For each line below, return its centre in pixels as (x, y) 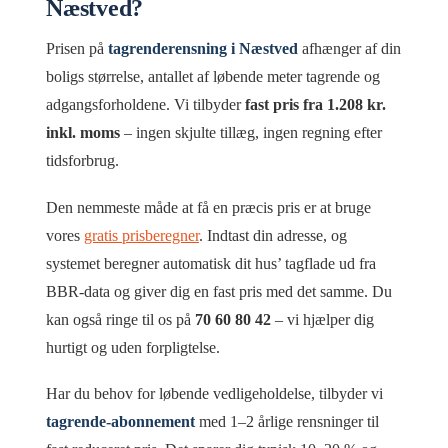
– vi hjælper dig (322, 319)
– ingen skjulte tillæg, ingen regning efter (251, 133)
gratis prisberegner (141, 235)
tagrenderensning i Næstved (203, 49)
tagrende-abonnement (120, 422)
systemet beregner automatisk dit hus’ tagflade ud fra (211, 263)
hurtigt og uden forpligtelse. (133, 347)
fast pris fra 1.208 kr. (315, 105)
